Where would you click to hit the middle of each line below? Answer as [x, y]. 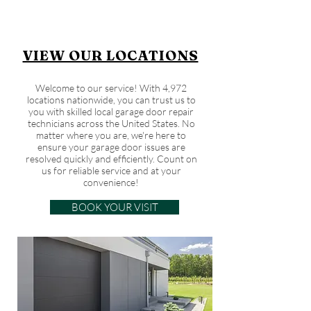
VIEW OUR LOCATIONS [110, 55]
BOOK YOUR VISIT [115, 207]
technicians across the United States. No [111, 123]
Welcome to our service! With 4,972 [111, 88]
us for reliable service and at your [111, 170]
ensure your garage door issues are [111, 147]
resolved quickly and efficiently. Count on [111, 159]
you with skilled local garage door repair [111, 111]
